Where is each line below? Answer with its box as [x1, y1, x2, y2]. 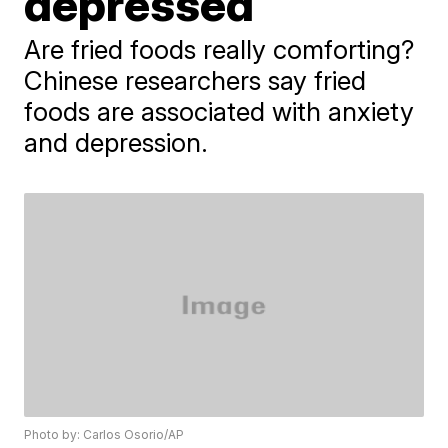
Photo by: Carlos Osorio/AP [24, 427, 185, 443]
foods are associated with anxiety [24, 95, 415, 127]
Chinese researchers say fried [24, 64, 367, 96]
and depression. [24, 126, 209, 158]
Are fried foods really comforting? [24, 33, 415, 65]
